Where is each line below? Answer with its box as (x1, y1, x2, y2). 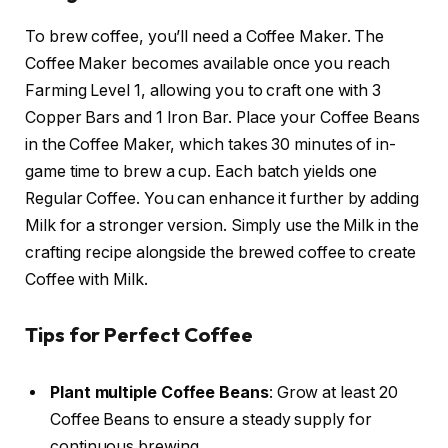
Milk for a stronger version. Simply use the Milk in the (25, 215, 419, 235)
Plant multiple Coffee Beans (50, 382, 269, 402)
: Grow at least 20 (268, 382, 398, 402)
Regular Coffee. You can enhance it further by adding (25, 188, 419, 208)
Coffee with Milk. (25, 269, 148, 289)
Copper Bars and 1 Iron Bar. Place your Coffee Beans (25, 107, 420, 127)
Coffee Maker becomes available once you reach (25, 53, 391, 73)
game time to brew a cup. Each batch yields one (25, 161, 378, 181)
